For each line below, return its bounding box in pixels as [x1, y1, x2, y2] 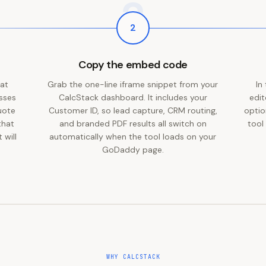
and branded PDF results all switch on [59, 118, 207, 129]
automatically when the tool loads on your [49, 131, 217, 142]
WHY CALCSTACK [106, 253, 160, 261]
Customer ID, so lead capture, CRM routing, [48, 105, 217, 116]
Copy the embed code [78, 58, 188, 72]
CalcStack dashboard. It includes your [58, 92, 207, 103]
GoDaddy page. [102, 144, 164, 155]
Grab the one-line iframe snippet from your [47, 79, 218, 90]
